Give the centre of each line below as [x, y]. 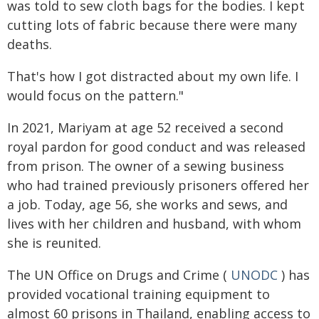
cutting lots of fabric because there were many [152, 25]
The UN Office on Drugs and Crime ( [119, 274]
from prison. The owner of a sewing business [146, 166]
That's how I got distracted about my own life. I [153, 76]
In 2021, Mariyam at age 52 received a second [145, 127]
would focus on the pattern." [95, 95]
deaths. [30, 44]
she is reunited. [54, 242]
